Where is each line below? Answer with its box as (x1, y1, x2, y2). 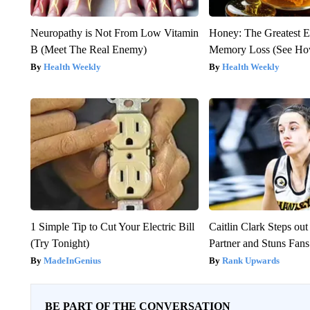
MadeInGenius (43, 255, 101, 266)
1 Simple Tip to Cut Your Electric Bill (30, 220, 194, 232)
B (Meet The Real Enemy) (30, 43, 147, 55)
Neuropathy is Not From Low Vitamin (30, 26, 199, 39)
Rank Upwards (222, 255, 280, 266)
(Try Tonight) (30, 237, 89, 249)
